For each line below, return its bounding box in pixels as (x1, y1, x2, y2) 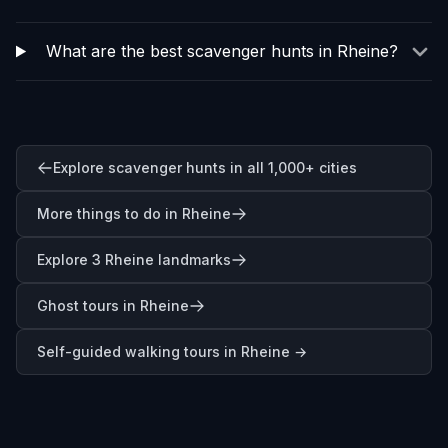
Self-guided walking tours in (37, 343, 241, 360)
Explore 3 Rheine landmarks (37, 251, 231, 268)
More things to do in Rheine (37, 205, 231, 222)
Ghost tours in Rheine (37, 297, 189, 314)
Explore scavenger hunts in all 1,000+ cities (53, 159, 357, 176)
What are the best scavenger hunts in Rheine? (45, 41, 398, 61)
